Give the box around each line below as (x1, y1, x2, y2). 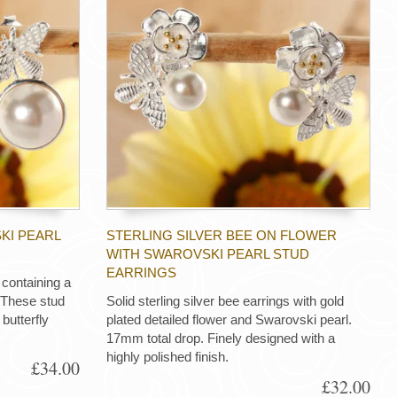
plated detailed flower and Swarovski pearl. (105, 312, 352, 328)
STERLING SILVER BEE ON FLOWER (105, 227, 337, 243)
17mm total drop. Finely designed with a (105, 331, 335, 346)
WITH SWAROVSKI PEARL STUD (105, 245, 309, 261)
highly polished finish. (105, 349, 229, 365)
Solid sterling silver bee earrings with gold (105, 293, 344, 309)
